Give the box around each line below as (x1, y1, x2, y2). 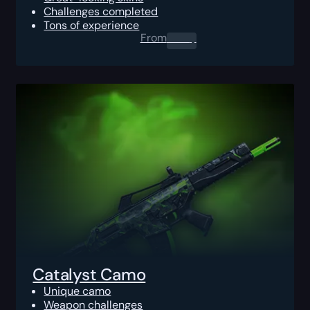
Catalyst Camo (33, 263, 146, 285)
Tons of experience (44, 17, 140, 33)
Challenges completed (44, 3, 158, 19)
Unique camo (44, 283, 111, 298)
